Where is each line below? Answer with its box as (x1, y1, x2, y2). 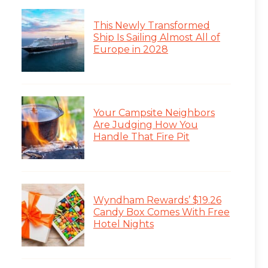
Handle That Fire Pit (93, 130, 190, 142)
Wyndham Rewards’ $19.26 (93, 194, 221, 206)
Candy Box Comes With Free (93, 206, 230, 218)
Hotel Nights (93, 218, 154, 230)
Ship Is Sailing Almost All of (93, 31, 220, 43)
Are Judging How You (93, 118, 198, 130)
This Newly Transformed (93, 19, 210, 31)
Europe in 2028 (93, 43, 168, 55)
